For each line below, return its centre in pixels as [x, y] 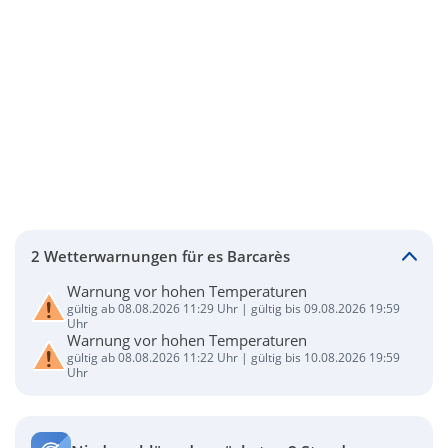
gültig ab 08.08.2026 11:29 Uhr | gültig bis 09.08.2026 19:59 [233, 308]
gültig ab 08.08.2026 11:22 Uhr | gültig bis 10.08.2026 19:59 [233, 357]
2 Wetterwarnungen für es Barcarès [160, 255]
